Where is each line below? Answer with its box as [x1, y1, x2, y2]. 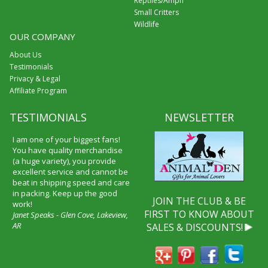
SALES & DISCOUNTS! [146, 220, 243, 234]
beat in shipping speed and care [12, 176, 130, 188]
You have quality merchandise [12, 144, 123, 156]
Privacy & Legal [9, 73, 60, 84]
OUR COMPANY [9, 30, 75, 42]
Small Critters [133, 7, 179, 17]
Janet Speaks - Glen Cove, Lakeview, [12, 209, 128, 220]
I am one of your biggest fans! [12, 133, 120, 145]
